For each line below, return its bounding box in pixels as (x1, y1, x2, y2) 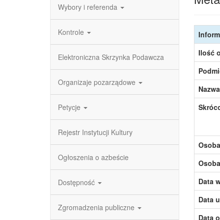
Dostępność (58, 177, 97, 187)
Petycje (58, 102, 82, 112)
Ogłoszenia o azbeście (58, 152, 129, 162)
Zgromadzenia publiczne (58, 202, 137, 212)
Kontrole (58, 27, 86, 37)
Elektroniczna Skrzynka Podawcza (58, 52, 164, 62)
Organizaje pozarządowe (58, 77, 137, 87)
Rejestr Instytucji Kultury (58, 127, 133, 137)
